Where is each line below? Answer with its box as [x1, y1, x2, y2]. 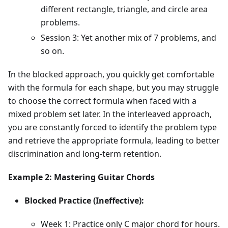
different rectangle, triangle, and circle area [41, 4, 208, 15]
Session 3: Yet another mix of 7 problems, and [41, 32, 216, 44]
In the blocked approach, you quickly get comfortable [8, 69, 214, 80]
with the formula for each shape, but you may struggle [8, 82, 219, 94]
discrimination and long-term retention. [8, 148, 161, 160]
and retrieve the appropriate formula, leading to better [8, 135, 220, 147]
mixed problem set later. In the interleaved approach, [8, 108, 212, 120]
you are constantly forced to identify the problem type [8, 122, 217, 133]
